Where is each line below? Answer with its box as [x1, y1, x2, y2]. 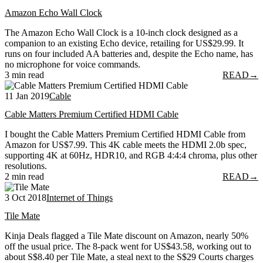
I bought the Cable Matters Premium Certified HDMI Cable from [5, 129, 245, 139]
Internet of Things [46, 192, 113, 203]
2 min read [5, 171, 44, 181]
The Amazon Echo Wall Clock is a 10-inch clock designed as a [5, 27, 238, 38]
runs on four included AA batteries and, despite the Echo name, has [5, 48, 253, 59]
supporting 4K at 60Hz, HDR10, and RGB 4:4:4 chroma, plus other [5, 150, 257, 160]
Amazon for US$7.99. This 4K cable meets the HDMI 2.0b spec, [5, 139, 247, 150]
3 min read [5, 69, 44, 80]
